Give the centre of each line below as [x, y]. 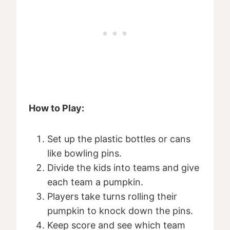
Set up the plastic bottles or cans [119, 139]
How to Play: [56, 108]
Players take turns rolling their [112, 197]
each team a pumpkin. [95, 182]
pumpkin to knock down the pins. [120, 211]
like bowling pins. [84, 154]
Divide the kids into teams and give [123, 168]
